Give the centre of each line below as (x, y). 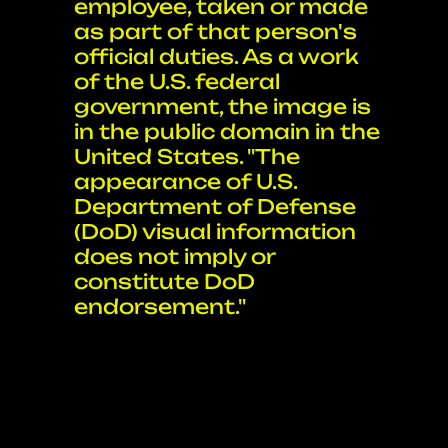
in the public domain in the (227, 131)
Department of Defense (215, 206)
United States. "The (187, 156)
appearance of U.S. (186, 181)
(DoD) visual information (215, 231)
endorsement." (160, 306)
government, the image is (223, 106)
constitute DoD (165, 281)
